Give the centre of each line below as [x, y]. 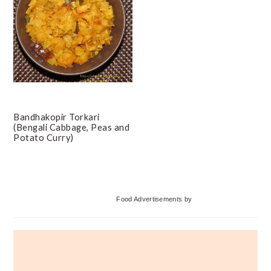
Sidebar [42, 217]
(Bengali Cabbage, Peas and [72, 127]
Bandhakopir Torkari [57, 116]
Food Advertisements [149, 199]
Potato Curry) [44, 137]
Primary [44, 189]
